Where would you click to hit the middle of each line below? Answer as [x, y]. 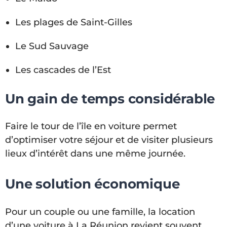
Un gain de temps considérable [110, 99]
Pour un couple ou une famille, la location [100, 212]
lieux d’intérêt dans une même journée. [95, 154]
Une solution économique [92, 184]
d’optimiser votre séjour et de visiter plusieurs [109, 140]
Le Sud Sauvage [52, 46]
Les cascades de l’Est [63, 70]
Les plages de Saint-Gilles [74, 23]
